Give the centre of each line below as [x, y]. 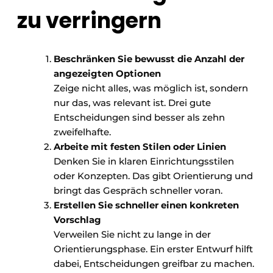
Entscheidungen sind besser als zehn [139, 118]
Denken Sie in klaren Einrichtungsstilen [144, 161]
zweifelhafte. [82, 132]
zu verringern [89, 21]
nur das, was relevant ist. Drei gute [132, 103]
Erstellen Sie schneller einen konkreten [146, 205]
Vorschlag [77, 220]
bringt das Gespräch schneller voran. [138, 191]
